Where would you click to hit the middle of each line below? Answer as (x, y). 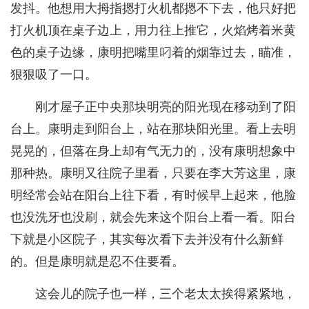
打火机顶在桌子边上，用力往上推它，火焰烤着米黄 (153, 31)
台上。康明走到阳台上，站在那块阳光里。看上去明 (153, 129)
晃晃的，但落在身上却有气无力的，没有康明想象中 (153, 151)
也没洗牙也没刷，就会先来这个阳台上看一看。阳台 (153, 218)
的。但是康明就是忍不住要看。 (97, 262)
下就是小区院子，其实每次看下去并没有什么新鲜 (147, 240)
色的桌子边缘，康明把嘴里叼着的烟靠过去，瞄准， (153, 53)
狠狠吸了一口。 (54, 75)
